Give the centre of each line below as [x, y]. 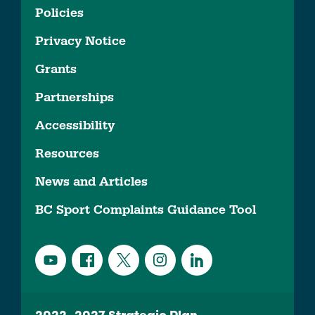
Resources [67, 154]
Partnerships [75, 98]
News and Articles [91, 182]
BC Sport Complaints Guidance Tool [146, 210]
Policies [59, 13]
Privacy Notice [81, 41]
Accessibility [75, 126]
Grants [56, 70]
